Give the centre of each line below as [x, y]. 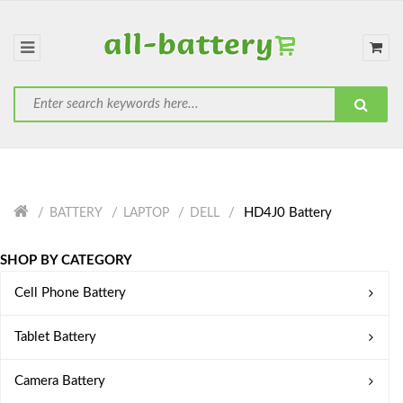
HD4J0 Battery [286, 213]
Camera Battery [60, 381]
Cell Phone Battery [70, 293]
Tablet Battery [55, 337]
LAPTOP [146, 213]
